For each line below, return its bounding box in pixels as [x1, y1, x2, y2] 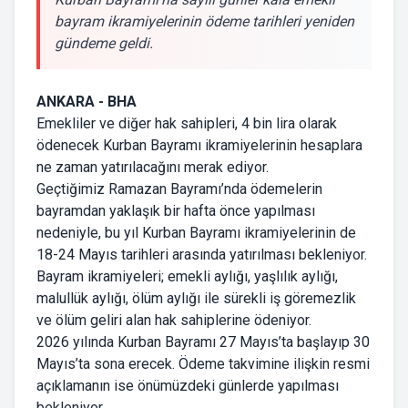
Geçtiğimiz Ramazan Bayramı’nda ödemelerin [36, 180, 322, 199]
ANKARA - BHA [36, 93, 137, 111]
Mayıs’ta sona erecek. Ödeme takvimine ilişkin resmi [36, 355, 370, 373]
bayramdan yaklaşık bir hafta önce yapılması [36, 202, 315, 220]
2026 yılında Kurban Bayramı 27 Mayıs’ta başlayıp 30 [36, 333, 370, 352]
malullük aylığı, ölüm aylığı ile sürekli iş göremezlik [36, 290, 356, 308]
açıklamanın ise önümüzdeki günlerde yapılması [36, 377, 339, 395]
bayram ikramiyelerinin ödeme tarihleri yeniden [55, 13, 354, 31]
